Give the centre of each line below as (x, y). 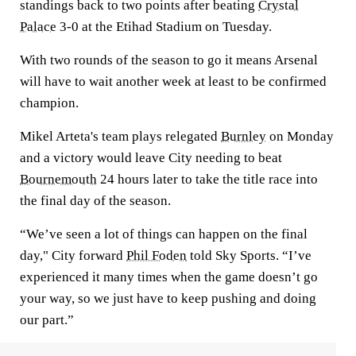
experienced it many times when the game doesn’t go (169, 277)
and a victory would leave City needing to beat (151, 158)
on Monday (300, 136)
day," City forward (73, 255)
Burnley (244, 136)
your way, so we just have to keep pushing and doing (168, 298)
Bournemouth (58, 179)
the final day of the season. (95, 201)
